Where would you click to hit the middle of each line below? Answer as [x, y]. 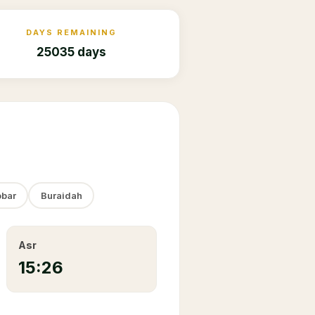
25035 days [71, 52]
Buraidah [61, 195]
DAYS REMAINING [71, 32]
